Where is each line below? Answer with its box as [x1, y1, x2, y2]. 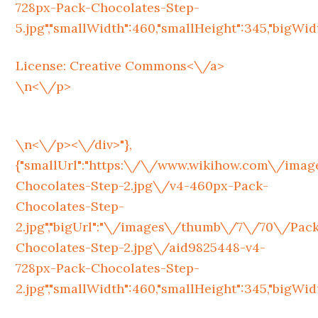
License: [16, 57, 70, 74]
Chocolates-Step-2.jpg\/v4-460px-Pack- [16, 177, 269, 194]
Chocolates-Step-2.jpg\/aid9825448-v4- [16, 239, 266, 256]
